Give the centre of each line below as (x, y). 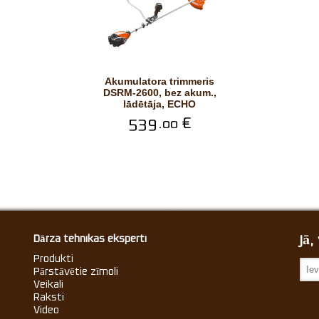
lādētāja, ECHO (159, 104)
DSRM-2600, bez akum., (159, 93)
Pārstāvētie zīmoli (76, 271)
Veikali (49, 284)
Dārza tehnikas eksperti (90, 239)
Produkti (54, 258)
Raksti (49, 297)
